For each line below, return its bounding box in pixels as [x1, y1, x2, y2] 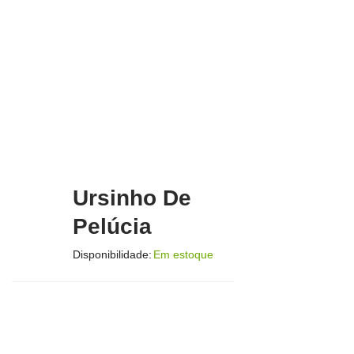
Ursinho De [73, 185, 192, 210]
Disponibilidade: [73, 247, 153, 261]
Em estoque [153, 247, 214, 261]
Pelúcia [73, 213, 153, 239]
